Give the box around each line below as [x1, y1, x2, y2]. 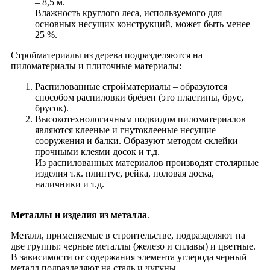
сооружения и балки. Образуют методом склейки [35, 135, 238, 146]
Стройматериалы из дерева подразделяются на [11, 49, 202, 60]
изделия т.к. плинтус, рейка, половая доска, [35, 168, 214, 178]
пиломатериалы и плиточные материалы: [11, 60, 181, 71]
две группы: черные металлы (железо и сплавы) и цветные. [11, 240, 256, 251]
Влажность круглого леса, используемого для [35, 7, 222, 18]
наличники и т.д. [35, 178, 104, 189]
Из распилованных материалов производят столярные [35, 157, 259, 168]
